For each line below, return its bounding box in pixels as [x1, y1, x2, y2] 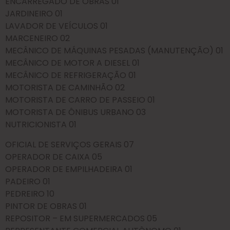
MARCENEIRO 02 [5, 32, 70, 45]
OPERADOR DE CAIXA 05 [5, 150, 102, 163]
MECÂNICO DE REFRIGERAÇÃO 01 [5, 69, 136, 82]
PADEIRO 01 [5, 175, 50, 187]
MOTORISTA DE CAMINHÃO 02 [5, 82, 125, 94]
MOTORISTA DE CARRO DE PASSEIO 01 [5, 94, 155, 106]
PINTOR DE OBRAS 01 [5, 200, 87, 212]
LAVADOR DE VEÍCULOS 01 [5, 20, 108, 32]
